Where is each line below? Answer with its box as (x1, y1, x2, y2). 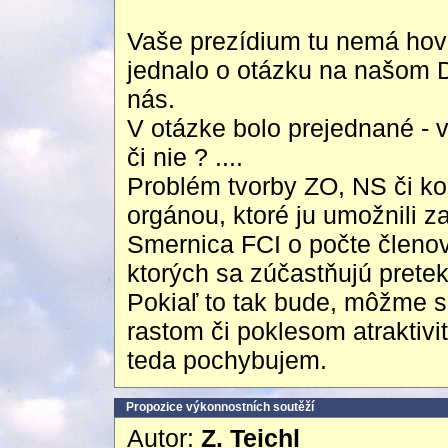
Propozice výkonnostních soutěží (126, 400, 314, 414)
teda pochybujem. (127, 346, 327, 374)
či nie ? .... (127, 143, 243, 171)
